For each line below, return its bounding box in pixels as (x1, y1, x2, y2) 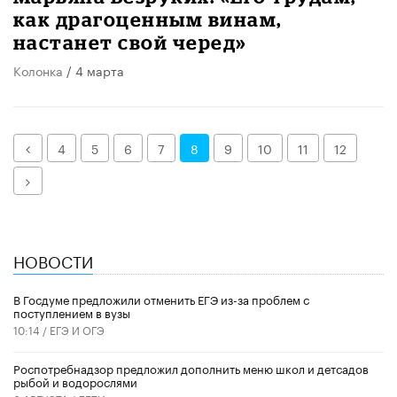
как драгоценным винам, (13, 8, 282, 31)
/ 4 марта (63, 60, 124, 81)
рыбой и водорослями (13, 372, 137, 391)
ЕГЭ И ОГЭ (50, 321, 105, 339)
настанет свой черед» (13, 31, 247, 54)
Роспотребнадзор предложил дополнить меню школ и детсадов (13, 359, 369, 378)
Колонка (13, 60, 63, 81)
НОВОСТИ (13, 247, 93, 273)
